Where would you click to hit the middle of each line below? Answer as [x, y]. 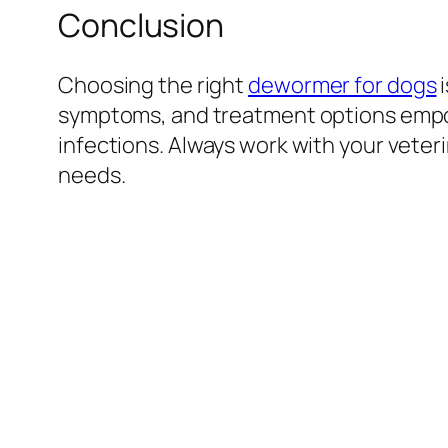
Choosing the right [153, 85]
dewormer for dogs [342, 85]
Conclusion [141, 25]
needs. [92, 175]
